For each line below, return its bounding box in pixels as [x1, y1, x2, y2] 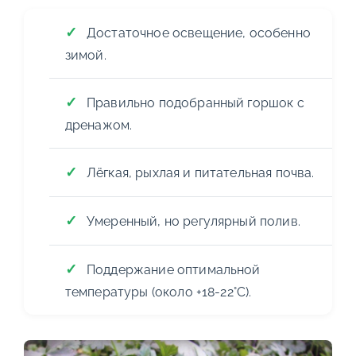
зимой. [64, 48, 106, 64]
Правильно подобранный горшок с [86, 95, 304, 111]
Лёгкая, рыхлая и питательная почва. [86, 165, 315, 181]
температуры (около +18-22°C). [64, 284, 252, 300]
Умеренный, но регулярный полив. [86, 214, 300, 230]
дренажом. [64, 118, 133, 133]
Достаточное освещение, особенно [86, 25, 311, 41]
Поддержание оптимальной [86, 262, 261, 278]
